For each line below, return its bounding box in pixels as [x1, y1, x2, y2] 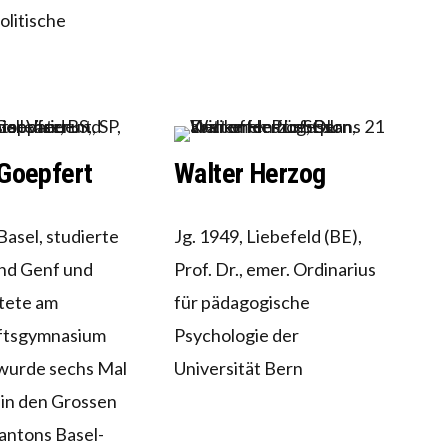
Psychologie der [173, 324, 299, 347]
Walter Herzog [173, 157, 326, 191]
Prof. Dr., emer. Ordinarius [173, 258, 376, 281]
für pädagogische [173, 291, 310, 314]
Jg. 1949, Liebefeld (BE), [173, 225, 362, 248]
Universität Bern [173, 357, 303, 380]
